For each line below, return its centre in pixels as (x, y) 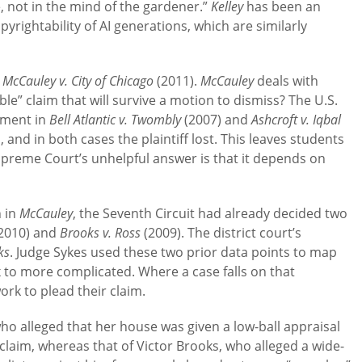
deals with (288, 81)
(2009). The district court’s (223, 233)
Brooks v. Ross (102, 233)
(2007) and (218, 120)
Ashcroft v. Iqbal (297, 120)
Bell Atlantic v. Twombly (117, 120)
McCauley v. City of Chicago (80, 81)
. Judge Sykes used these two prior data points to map (174, 252)
